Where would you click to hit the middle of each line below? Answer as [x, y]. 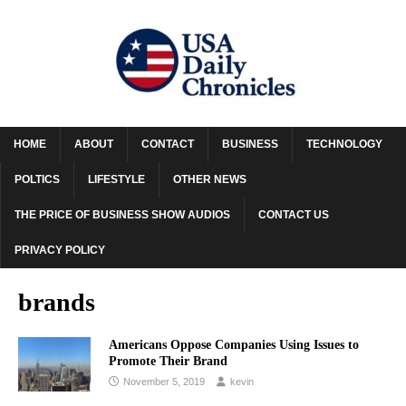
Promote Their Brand [168, 361]
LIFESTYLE [116, 179]
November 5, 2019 [164, 382]
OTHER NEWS [210, 179]
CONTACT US [294, 215]
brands [57, 302]
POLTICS [37, 179]
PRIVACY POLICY [60, 250]
